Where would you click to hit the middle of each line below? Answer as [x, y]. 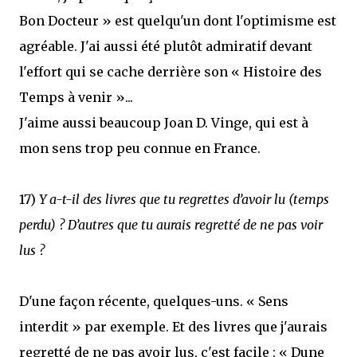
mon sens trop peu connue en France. [140, 148]
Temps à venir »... [76, 97]
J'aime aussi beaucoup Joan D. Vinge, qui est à [164, 123]
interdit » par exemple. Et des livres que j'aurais [173, 327]
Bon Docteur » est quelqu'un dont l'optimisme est [178, 21]
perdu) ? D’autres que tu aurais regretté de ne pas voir [171, 225]
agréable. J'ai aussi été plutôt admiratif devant [166, 46]
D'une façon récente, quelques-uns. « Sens [154, 301]
